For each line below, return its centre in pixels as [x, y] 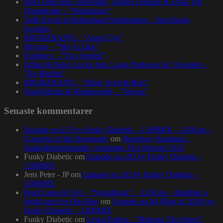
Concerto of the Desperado [66, 139]
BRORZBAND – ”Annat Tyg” [74, 37]
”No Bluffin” [45, 73]
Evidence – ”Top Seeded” [65, 55]
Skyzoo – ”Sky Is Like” [61, 46]
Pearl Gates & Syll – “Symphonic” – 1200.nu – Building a [116, 193]
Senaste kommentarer [48, 111]
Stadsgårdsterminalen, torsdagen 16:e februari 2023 [104, 148]
